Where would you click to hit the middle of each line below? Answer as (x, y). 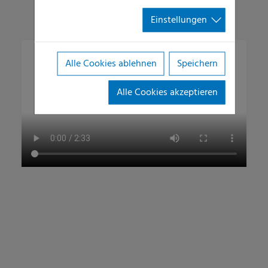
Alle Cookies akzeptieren (167, 92)
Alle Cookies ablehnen (111, 64)
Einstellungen (179, 20)
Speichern (197, 64)
